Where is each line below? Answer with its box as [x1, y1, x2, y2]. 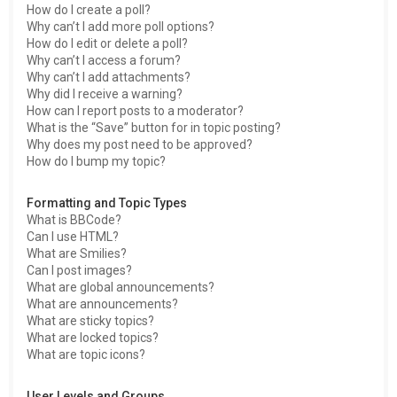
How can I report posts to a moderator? [27, 104, 244, 118]
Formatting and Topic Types [27, 196, 187, 210]
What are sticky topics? [27, 314, 154, 328]
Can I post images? [27, 263, 132, 277]
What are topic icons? [27, 347, 145, 362]
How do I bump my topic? [27, 154, 166, 168]
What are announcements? [27, 297, 178, 311]
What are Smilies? [27, 246, 127, 261]
